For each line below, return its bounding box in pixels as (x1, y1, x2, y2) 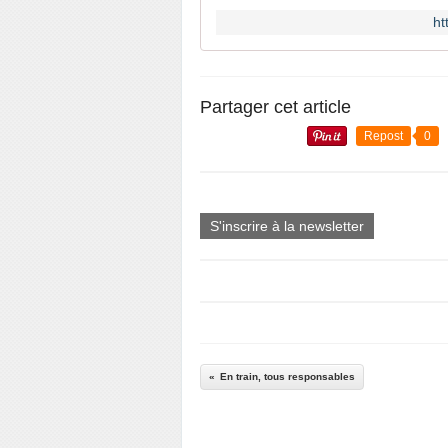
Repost (364, 129, 403, 143)
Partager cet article (200, 97, 351, 117)
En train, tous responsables (220, 371, 355, 382)
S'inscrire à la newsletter (210, 218, 364, 234)
